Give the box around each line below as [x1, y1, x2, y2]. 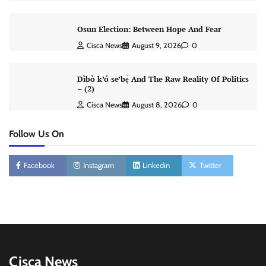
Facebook [24, 161, 55, 170]
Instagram [83, 161, 114, 170]
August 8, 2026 [131, 100, 182, 109]
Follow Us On [9, 128, 64, 140]
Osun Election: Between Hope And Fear [77, 24, 221, 34]
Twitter [199, 161, 221, 170]
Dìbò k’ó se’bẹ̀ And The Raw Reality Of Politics [77, 74, 249, 84]
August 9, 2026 [131, 41, 181, 50]
